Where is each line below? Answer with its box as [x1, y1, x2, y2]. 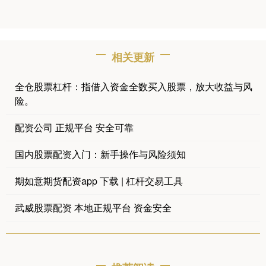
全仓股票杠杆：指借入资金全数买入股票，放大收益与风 [15, 79, 252, 93]
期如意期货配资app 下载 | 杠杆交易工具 [15, 173, 183, 188]
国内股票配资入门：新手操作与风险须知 [15, 147, 186, 161]
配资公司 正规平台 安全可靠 [15, 120, 134, 134]
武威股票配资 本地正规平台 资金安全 [15, 200, 172, 214]
